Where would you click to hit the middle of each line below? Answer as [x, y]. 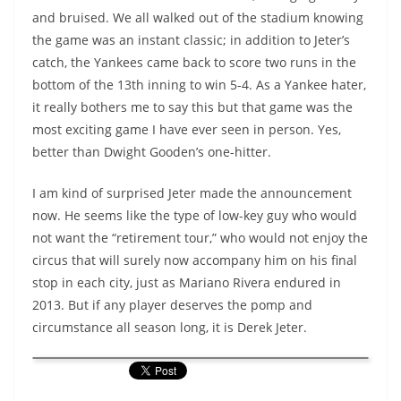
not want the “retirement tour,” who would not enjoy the [200, 237]
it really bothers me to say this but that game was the [192, 107]
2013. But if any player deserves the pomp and [172, 304]
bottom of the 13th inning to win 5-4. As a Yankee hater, [199, 84]
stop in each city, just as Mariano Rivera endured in [187, 282]
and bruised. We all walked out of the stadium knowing [198, 17]
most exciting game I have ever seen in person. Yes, [187, 129]
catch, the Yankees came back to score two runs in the [194, 62]
